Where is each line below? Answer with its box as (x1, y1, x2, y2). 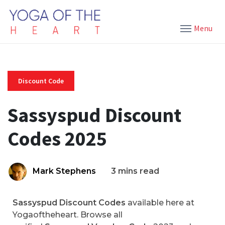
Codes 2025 (8, 126, 107, 151)
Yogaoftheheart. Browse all (13, 210, 123, 219)
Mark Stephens (33, 166, 96, 176)
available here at (126, 198, 194, 207)
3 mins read (111, 166, 159, 176)
